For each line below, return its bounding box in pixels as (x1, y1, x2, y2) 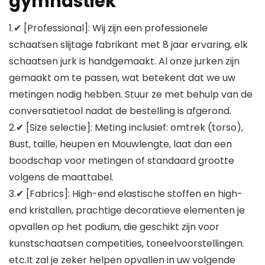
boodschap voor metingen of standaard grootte (9, 154, 234, 168)
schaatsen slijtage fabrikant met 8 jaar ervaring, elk (9, 38, 248, 52)
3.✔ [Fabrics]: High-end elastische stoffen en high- (9, 187, 243, 201)
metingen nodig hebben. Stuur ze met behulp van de (9, 88, 253, 102)
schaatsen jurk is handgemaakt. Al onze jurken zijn (9, 54, 240, 69)
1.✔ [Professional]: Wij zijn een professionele (9, 21, 208, 35)
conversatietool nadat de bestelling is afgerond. (9, 104, 231, 118)
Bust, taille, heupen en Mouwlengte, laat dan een (9, 137, 232, 151)
